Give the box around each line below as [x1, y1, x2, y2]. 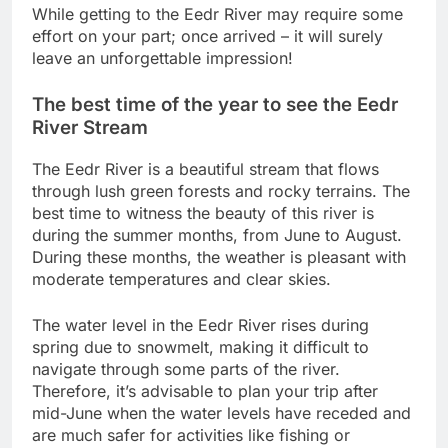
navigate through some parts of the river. [32, 358, 340, 379]
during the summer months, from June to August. [32, 224, 402, 245]
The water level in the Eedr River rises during [32, 314, 369, 335]
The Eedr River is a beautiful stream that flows [32, 158, 379, 179]
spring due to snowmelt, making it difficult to [32, 336, 369, 357]
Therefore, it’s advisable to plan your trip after [32, 380, 378, 401]
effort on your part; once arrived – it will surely [32, 25, 383, 46]
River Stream [32, 115, 148, 139]
